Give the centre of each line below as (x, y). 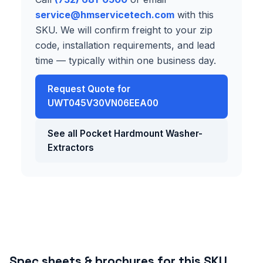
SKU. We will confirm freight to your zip (124, 30)
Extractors (70, 147)
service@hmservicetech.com (105, 14)
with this (194, 14)
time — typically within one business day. (126, 60)
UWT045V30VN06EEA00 (103, 103)
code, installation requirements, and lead (125, 45)
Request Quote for (89, 89)
